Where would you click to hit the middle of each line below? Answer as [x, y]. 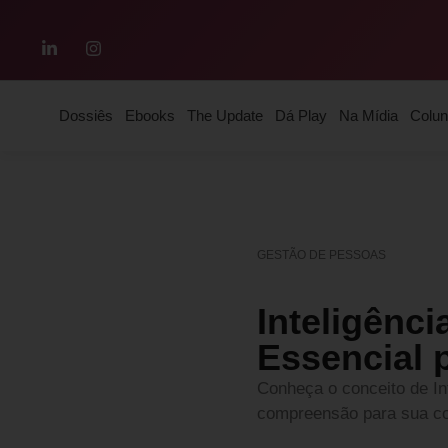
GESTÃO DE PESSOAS [321, 255]
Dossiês [85, 115]
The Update [224, 115]
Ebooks [149, 115]
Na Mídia [368, 115]
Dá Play [300, 115]
